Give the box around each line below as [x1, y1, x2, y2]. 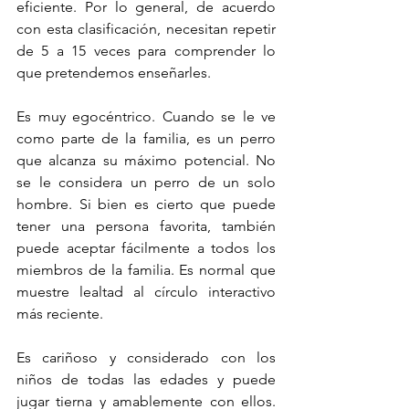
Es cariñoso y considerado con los [16, 348, 276, 366]
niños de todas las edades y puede [16, 370, 276, 388]
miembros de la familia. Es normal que [16, 260, 276, 278]
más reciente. [16, 304, 103, 322]
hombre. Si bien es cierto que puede [16, 194, 276, 213]
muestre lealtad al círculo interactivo [16, 282, 276, 300]
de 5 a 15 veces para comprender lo [16, 41, 276, 59]
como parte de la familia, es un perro [16, 129, 276, 147]
